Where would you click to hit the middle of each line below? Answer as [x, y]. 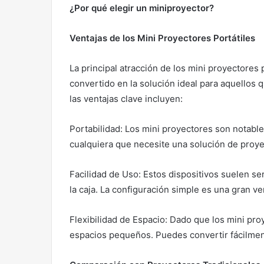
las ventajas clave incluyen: [126, 99]
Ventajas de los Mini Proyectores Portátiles [162, 38]
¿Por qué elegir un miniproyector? [142, 8]
